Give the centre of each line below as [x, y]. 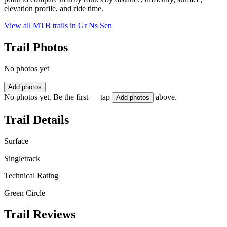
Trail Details [36, 119]
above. [166, 97]
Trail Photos [36, 47]
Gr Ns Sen [95, 26]
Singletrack [22, 158]
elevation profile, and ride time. [54, 9]
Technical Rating [31, 175]
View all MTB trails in [41, 26]
